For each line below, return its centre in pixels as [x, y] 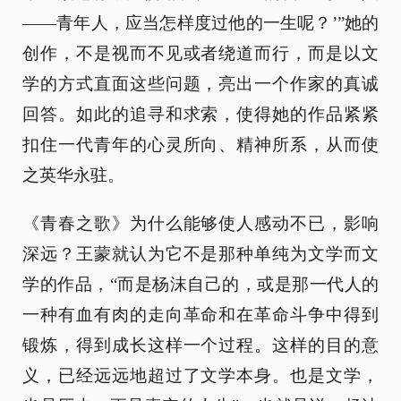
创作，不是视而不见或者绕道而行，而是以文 [200, 53]
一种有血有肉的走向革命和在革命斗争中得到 [200, 314]
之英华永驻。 [73, 175]
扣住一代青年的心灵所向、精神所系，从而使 [200, 144]
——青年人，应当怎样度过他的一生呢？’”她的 [200, 22]
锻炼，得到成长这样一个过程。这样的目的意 [200, 345]
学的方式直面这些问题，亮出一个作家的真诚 [200, 83]
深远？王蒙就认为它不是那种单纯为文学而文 [200, 253]
